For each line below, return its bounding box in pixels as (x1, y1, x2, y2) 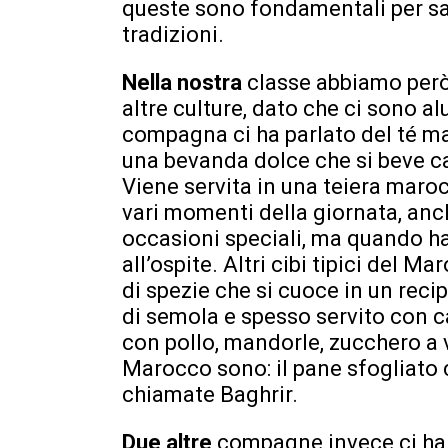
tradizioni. (122, 21, 224, 47)
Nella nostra (122, 69, 247, 95)
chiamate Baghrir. (122, 381, 298, 407)
